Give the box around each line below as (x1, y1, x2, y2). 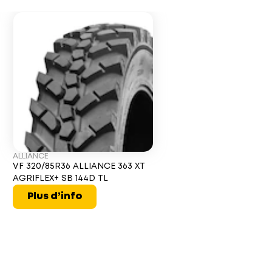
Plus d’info (27, 192, 83, 201)
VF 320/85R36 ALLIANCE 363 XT (13, 163, 146, 170)
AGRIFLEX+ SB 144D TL (13, 175, 109, 182)
